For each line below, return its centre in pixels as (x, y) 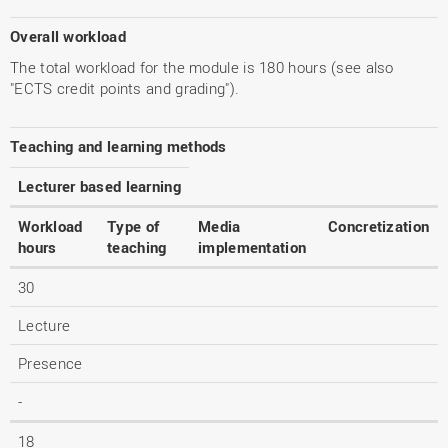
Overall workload (68, 36)
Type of (133, 226)
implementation (252, 247)
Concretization (379, 226)
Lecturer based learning (99, 186)
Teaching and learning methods (118, 146)
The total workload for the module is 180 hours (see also (202, 67)
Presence (50, 363)
